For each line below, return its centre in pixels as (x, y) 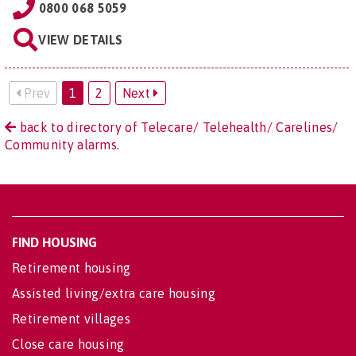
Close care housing (68, 344)
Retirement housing (72, 267)
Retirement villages (72, 318)
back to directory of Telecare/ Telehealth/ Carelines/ (177, 127)
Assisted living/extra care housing (114, 293)
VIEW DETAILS (81, 39)
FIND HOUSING (54, 242)
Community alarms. (62, 144)
